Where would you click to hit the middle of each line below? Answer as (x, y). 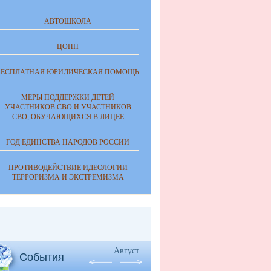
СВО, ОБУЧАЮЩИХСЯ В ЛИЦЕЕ (68, 117)
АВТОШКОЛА (68, 21)
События (42, 257)
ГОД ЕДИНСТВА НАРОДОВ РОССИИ (68, 142)
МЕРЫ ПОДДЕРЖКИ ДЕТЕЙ (68, 97)
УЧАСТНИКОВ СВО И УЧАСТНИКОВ (68, 107)
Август (126, 251)
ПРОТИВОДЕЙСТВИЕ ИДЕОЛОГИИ (68, 168)
